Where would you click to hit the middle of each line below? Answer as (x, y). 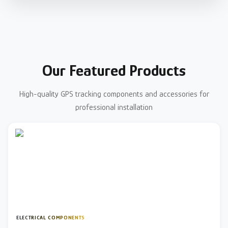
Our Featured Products (114, 70)
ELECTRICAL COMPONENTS (51, 217)
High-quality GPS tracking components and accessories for (114, 94)
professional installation (114, 107)
